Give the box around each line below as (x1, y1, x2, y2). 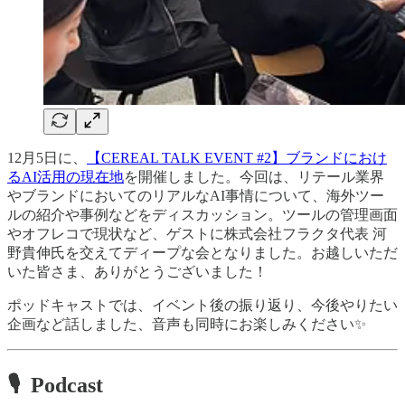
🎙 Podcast (7, 372, 103, 397)
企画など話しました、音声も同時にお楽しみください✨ (7, 316, 366, 333)
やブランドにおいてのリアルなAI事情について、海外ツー (7, 188, 384, 204)
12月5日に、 (7, 150, 87, 166)
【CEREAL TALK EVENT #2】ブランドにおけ (87, 150, 387, 166)
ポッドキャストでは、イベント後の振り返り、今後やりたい (7, 297, 398, 314)
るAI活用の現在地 (7, 169, 124, 185)
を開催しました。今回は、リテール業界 (124, 169, 384, 185)
